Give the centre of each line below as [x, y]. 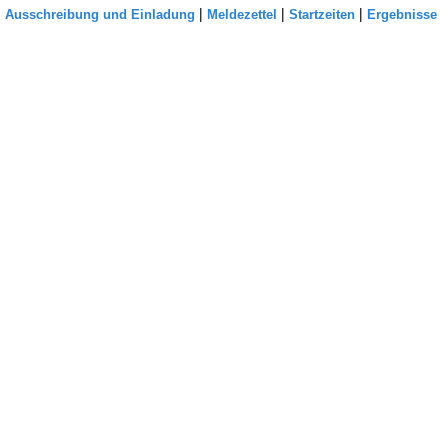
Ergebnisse [402, 14]
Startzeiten [322, 14]
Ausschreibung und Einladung [100, 14]
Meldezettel [242, 14]
